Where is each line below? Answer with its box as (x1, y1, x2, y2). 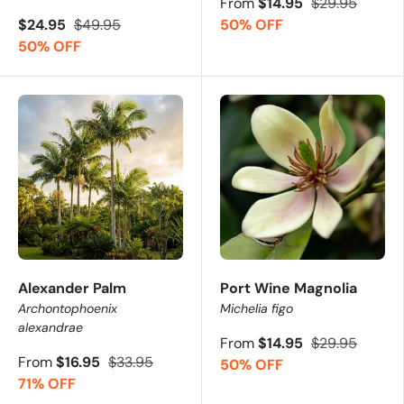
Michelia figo (220, 299, 293, 317)
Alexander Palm (18, 278, 126, 298)
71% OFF (18, 373, 76, 393)
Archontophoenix (18, 299, 117, 317)
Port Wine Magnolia (220, 278, 357, 298)
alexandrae (18, 318, 83, 335)
